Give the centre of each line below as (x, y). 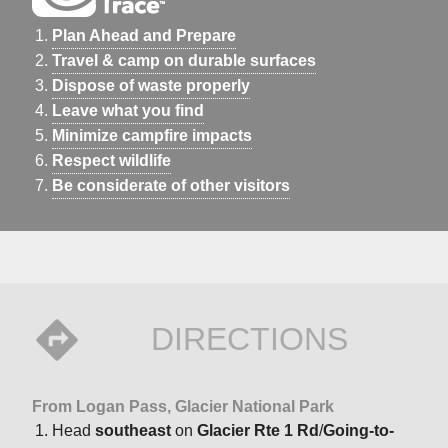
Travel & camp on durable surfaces (184, 61)
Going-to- (358, 431)
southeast (133, 431)
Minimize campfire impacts (152, 136)
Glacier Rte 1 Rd (258, 431)
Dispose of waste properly (151, 86)
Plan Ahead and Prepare (144, 36)
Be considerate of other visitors (171, 186)
